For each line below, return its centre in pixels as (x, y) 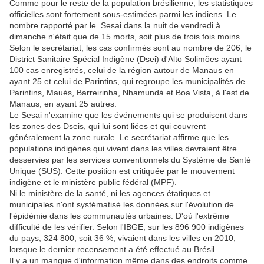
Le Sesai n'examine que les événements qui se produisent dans (128, 115)
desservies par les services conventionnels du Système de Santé (130, 160)
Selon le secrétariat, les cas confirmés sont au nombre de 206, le (131, 48)
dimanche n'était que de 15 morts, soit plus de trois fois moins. (126, 37)
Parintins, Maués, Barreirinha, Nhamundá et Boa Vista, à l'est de (129, 93)
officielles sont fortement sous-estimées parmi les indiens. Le (123, 14)
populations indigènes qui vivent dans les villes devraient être (123, 149)
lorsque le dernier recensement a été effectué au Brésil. (113, 250)
